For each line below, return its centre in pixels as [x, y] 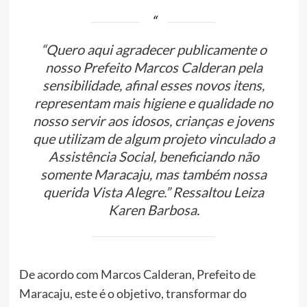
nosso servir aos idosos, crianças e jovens [153, 120]
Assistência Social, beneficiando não [153, 156]
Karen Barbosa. [153, 209]
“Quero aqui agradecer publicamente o [153, 49]
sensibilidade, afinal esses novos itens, [153, 85]
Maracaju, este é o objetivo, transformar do [133, 293]
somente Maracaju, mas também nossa [153, 174]
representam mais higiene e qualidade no [153, 102]
